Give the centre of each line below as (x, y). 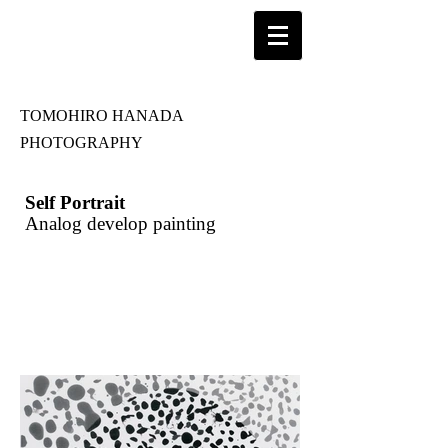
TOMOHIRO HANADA (102, 115)
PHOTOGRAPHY (81, 142)
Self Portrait (75, 202)
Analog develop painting (123, 223)
